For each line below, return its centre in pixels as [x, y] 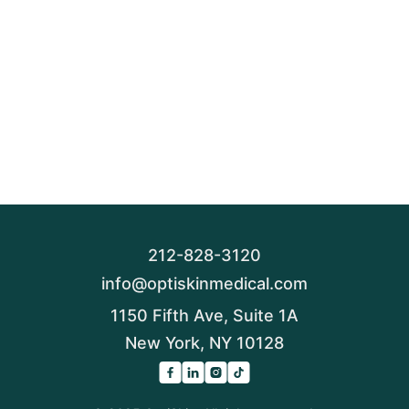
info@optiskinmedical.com [204, 283]
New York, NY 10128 [204, 343]
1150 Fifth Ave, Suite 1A [204, 315]
